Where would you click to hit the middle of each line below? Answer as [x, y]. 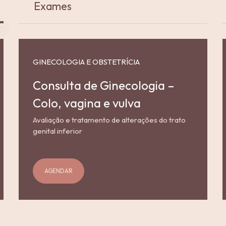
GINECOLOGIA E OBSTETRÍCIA [86, 62]
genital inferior [57, 131]
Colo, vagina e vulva [87, 103]
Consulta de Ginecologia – [103, 85]
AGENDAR [58, 171]
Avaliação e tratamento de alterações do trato [109, 120]
